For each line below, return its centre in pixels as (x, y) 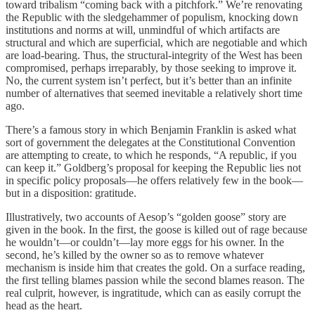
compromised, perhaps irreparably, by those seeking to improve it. (151, 67)
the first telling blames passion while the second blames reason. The (155, 280)
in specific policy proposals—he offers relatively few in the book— (154, 180)
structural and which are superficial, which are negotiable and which (156, 42)
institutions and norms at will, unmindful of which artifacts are (143, 30)
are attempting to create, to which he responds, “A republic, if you (151, 155)
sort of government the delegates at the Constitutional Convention (150, 142)
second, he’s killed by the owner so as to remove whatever (135, 255)
